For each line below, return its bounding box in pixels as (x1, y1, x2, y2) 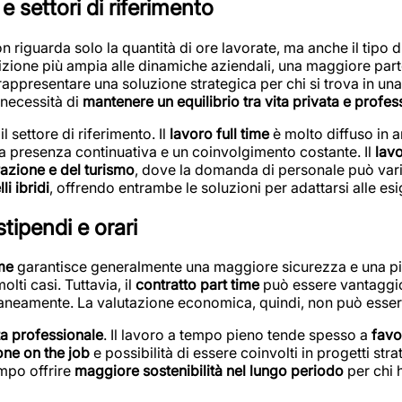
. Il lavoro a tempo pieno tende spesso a (103, 326, 371, 345)
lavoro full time (170, 124, 269, 143)
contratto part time (135, 275, 259, 294)
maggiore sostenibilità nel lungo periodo (74, 362, 344, 380)
